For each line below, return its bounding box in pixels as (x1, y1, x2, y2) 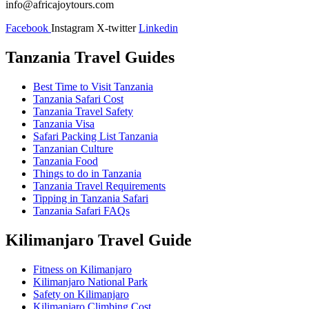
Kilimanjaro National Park (33, 276, 148, 288)
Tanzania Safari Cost (33, 93, 123, 106)
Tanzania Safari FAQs (33, 205, 130, 217)
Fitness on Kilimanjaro (33, 263, 132, 276)
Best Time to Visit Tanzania (33, 81, 153, 93)
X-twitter (97, 22, 136, 34)
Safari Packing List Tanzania (33, 130, 158, 143)
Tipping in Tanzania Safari (33, 192, 148, 205)
